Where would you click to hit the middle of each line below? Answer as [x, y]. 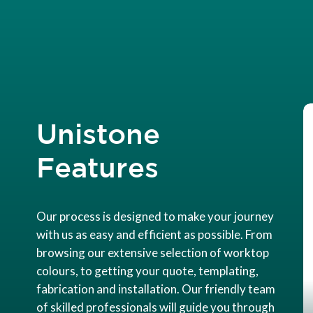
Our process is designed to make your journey [155, 217]
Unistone [98, 134]
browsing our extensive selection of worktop [153, 253]
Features [97, 167]
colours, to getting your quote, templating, [147, 271]
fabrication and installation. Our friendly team [156, 289]
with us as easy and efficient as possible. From [154, 235]
